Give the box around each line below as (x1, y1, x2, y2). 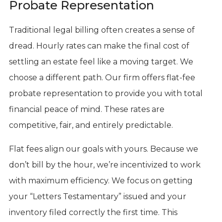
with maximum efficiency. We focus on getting (8, 175, 193, 185)
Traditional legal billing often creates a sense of (8, 25, 195, 35)
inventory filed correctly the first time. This (8, 207, 177, 217)
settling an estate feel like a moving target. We (8, 56, 193, 66)
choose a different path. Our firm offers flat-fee (8, 72, 195, 82)
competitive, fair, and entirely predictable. (8, 120, 173, 130)
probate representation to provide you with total (8, 88, 203, 98)
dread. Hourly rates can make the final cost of (8, 41, 189, 51)
